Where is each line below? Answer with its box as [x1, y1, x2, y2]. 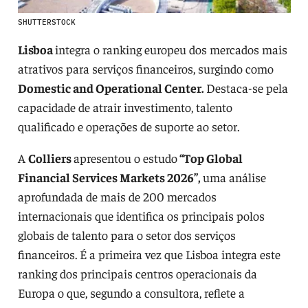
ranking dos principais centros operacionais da [17, 265, 257, 281]
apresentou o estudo [73, 149, 177, 166]
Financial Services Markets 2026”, [17, 168, 200, 185]
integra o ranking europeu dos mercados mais [54, 41, 287, 57]
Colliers [27, 149, 74, 166]
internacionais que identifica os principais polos [17, 207, 265, 223]
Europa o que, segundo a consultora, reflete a [17, 284, 245, 300]
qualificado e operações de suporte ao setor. [17, 118, 239, 134]
